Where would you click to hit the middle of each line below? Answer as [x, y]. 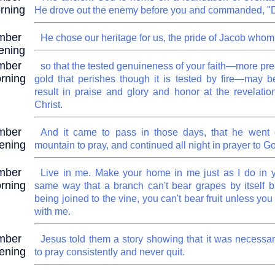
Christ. [48, 105]
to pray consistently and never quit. [110, 252]
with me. [52, 211]
